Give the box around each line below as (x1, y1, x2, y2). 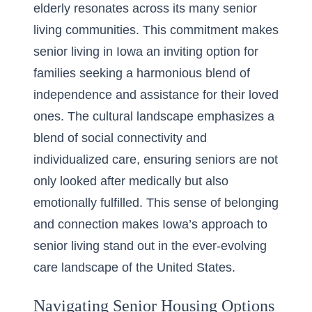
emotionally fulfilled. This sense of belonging (33, 196, 279, 210)
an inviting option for (143, 45, 258, 58)
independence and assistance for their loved (33, 88, 279, 102)
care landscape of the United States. (33, 260, 235, 274)
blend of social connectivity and (33, 131, 207, 145)
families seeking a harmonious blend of (33, 66, 250, 80)
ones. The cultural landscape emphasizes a (33, 109, 274, 123)
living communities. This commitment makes (33, 23, 279, 37)
